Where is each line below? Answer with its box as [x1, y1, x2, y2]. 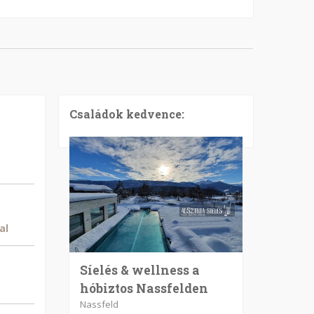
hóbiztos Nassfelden [79, 280, 208, 296]
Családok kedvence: [69, 107, 184, 121]
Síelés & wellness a [79, 262, 200, 278]
